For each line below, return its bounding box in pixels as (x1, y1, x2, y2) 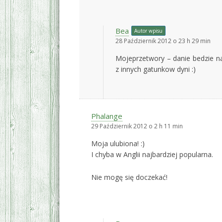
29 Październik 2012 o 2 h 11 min (91, 122, 183, 130)
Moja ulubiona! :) (91, 139, 145, 148)
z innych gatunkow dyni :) (115, 64, 196, 74)
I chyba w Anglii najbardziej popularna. (91, 150, 213, 159)
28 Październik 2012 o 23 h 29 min (115, 37, 211, 45)
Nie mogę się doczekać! (91, 172, 167, 182)
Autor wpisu (134, 27, 163, 34)
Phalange (91, 111, 122, 121)
